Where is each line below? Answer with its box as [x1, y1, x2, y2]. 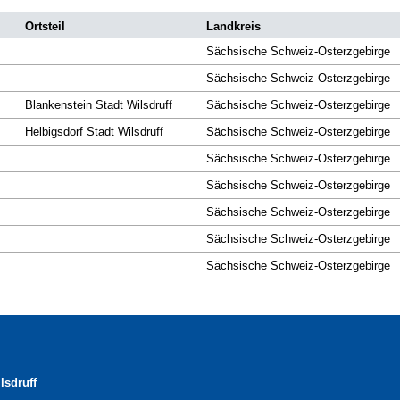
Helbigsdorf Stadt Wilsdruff [25, 125, 163, 139]
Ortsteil [25, 20, 65, 34]
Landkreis [206, 20, 261, 34]
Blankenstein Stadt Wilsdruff [25, 98, 172, 112]
